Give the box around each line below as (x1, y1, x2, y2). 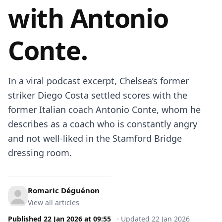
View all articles (28, 198, 79, 207)
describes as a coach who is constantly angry (8, 118, 197, 130)
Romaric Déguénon (28, 185, 100, 195)
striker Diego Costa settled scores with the (8, 89, 187, 101)
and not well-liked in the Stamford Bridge (8, 132, 182, 144)
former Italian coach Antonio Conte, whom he (8, 104, 201, 115)
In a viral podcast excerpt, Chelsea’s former (8, 75, 189, 87)
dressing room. (8, 147, 72, 159)
